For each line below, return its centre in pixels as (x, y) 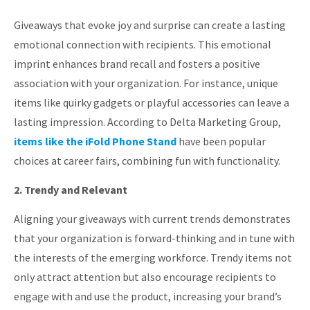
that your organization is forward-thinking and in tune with (154, 238)
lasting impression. (60, 121)
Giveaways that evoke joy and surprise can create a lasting (150, 25)
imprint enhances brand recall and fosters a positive (137, 63)
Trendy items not (251, 258)
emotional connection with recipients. (105, 44)
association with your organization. (98, 83)
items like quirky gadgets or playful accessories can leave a (152, 102)
